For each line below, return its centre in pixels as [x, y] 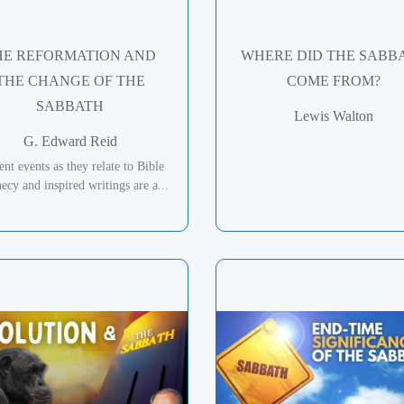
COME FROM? [334, 80]
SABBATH [70, 106]
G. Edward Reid [70, 141]
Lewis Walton [334, 115]
